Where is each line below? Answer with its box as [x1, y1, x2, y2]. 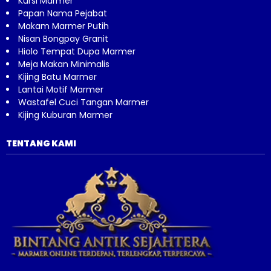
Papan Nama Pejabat [18, 7, 107, 19]
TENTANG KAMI [6, 137, 76, 149]
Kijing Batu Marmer [18, 70, 97, 83]
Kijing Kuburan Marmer [18, 108, 113, 121]
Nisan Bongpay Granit [18, 32, 108, 45]
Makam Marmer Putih [18, 19, 109, 32]
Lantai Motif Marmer [18, 83, 103, 96]
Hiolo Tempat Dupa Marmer [18, 45, 135, 57]
